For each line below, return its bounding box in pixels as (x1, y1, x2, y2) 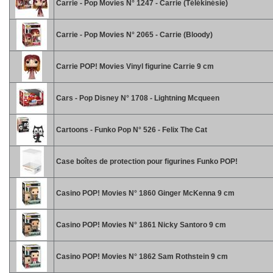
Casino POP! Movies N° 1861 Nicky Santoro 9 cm (54, 221, 226, 229)
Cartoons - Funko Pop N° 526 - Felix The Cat (54, 126, 207, 134)
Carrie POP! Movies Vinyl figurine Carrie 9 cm (54, 62, 214, 71)
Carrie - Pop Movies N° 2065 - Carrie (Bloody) (54, 30, 213, 39)
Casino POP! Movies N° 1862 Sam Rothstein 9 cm (54, 252, 228, 261)
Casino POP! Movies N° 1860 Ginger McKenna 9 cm (54, 189, 235, 197)
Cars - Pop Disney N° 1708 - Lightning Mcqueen (54, 94, 219, 102)
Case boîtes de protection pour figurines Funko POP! (54, 157, 238, 166)
